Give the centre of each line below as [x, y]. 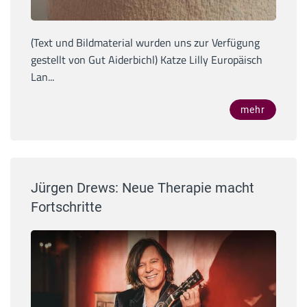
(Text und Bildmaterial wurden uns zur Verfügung [145, 42]
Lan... [42, 76]
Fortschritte [66, 207]
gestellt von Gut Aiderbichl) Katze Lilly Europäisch [147, 59]
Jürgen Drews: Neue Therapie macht [143, 187]
